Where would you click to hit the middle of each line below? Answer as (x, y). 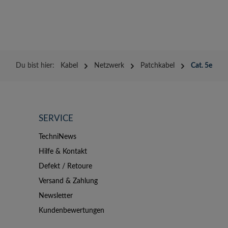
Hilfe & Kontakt (63, 152)
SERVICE (56, 118)
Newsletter (56, 196)
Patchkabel (158, 65)
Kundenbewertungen (72, 211)
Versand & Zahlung (68, 181)
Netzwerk (109, 65)
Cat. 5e (202, 65)
